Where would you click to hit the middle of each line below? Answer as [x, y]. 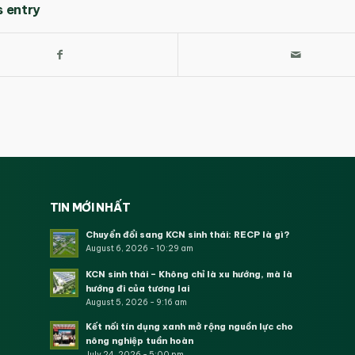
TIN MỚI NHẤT [90, 207]
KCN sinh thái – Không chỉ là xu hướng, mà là [189, 274]
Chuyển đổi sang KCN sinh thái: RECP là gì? [187, 234]
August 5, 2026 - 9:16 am [136, 302]
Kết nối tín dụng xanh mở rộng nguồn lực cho [189, 326]
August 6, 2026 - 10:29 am [139, 248]
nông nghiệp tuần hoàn [139, 340]
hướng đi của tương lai [137, 288]
